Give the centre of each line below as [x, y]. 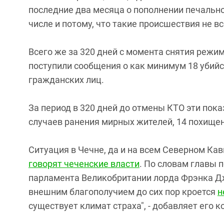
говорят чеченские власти [84, 164]
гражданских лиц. [66, 80]
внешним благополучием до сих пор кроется [123, 192]
